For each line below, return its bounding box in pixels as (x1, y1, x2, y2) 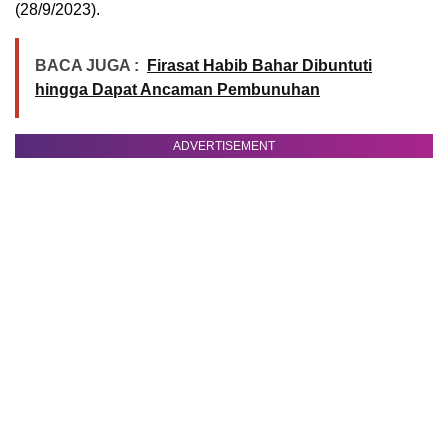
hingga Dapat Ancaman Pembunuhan (35, 81, 320, 99)
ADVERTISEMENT (173, 139, 275, 154)
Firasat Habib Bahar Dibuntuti (147, 57, 372, 75)
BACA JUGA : (35, 57, 139, 75)
